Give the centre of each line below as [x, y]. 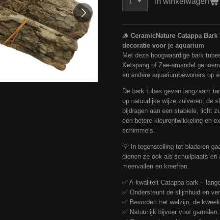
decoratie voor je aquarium [163, 46]
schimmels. [139, 131]
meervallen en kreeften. [156, 166]
